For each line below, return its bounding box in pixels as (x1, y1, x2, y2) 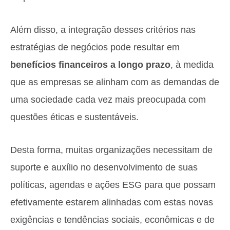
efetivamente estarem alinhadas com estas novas (10, 197, 213, 207)
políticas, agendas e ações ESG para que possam (10, 180, 216, 190)
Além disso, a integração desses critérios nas (10, 25, 196, 35)
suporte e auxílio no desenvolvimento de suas (10, 162, 198, 172)
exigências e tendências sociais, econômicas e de (10, 215, 215, 225)
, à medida (170, 60, 214, 70)
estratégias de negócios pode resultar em (10, 42, 180, 52)
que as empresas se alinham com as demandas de (10, 77, 219, 87)
